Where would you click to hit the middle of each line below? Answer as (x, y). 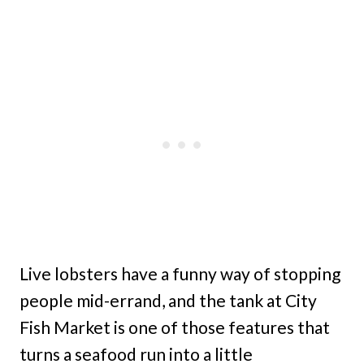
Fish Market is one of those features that (175, 327)
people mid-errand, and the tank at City (168, 301)
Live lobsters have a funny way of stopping (180, 274)
